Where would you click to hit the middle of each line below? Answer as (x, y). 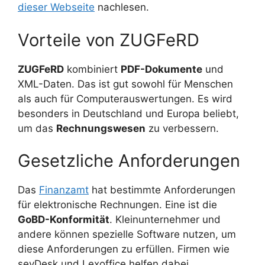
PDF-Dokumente (161, 69)
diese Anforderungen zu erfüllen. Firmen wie (124, 249)
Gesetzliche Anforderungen (129, 161)
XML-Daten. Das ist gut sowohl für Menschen (125, 84)
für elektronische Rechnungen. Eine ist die (117, 205)
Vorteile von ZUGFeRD (109, 40)
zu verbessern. (182, 128)
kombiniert (92, 69)
